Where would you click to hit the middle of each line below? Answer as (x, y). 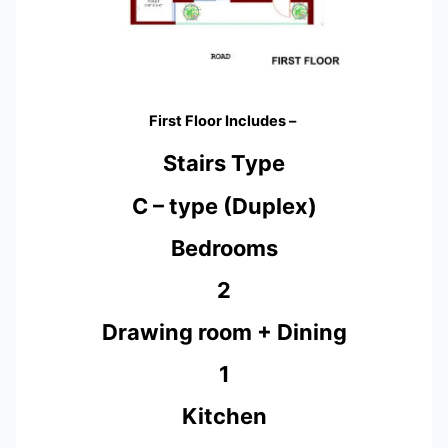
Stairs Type (224, 163)
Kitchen (224, 416)
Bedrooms (224, 247)
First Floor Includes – (224, 121)
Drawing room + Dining (224, 332)
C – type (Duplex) (224, 205)
